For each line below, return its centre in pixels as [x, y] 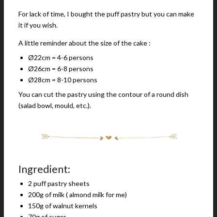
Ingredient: [44, 169]
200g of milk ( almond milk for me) [77, 194]
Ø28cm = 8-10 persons [63, 80]
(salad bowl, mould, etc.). [55, 105]
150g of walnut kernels [63, 206]
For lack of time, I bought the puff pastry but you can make [106, 14]
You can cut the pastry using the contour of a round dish [103, 94]
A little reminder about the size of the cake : [85, 43]
